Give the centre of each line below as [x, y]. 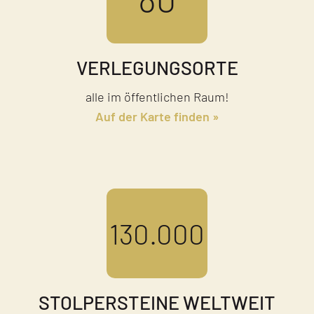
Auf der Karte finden [152, 116]
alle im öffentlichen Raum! [157, 96]
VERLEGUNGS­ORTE [157, 67]
